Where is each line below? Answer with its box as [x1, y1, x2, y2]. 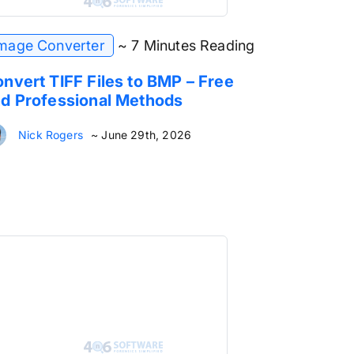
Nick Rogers [18, 128, 83, 141]
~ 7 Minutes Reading [117, 37, 255, 54]
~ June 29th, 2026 [90, 128, 192, 141]
